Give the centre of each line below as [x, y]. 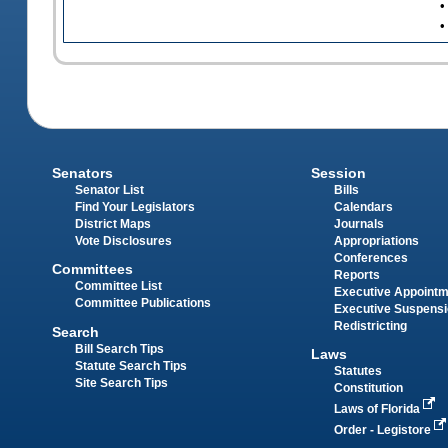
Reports [356, 275]
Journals [358, 224]
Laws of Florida [378, 409]
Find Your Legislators [135, 207]
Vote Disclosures [124, 241]
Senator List [110, 190]
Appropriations [376, 241]
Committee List [119, 286]
